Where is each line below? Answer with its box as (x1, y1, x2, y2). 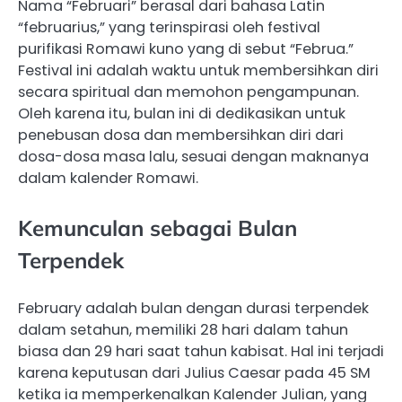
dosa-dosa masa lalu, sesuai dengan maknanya (18, 146, 369, 168)
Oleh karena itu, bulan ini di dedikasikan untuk (18, 103, 345, 125)
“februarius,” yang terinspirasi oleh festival (18, 17, 320, 39)
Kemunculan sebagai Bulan (18, 214, 297, 241)
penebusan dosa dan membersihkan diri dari (18, 125, 344, 146)
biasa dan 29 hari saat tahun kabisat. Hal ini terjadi (18, 340, 384, 362)
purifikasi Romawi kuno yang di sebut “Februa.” (18, 39, 354, 60)
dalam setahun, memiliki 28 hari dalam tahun (18, 319, 348, 340)
